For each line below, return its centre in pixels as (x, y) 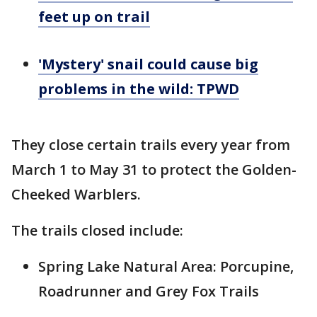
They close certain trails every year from (151, 144)
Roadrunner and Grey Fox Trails (149, 291)
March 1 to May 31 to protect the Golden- (154, 169)
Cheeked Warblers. (76, 194)
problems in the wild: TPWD (139, 88)
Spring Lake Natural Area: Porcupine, (166, 266)
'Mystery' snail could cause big (148, 64)
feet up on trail (94, 16)
